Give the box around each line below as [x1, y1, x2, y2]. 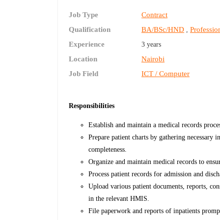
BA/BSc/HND [141, 26, 185, 34]
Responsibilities [69, 102, 115, 110]
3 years [141, 41, 162, 49]
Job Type [69, 11, 99, 19]
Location [69, 55, 98, 63]
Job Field [69, 70, 99, 78]
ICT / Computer [141, 70, 190, 78]
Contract [141, 11, 168, 19]
